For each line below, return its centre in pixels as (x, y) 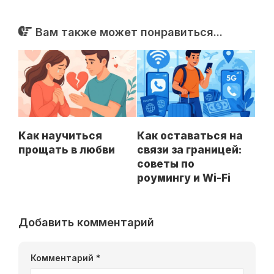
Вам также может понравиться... (129, 32)
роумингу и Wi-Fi (184, 178)
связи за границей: (189, 150)
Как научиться (60, 135)
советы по (166, 164)
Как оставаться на (190, 135)
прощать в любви (67, 150)
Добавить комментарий (86, 222)
